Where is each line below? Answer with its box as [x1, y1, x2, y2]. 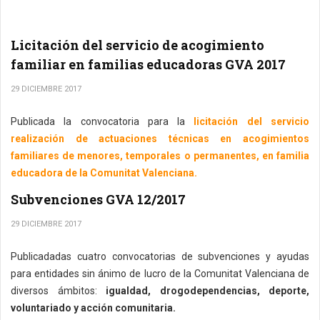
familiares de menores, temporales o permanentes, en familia [11, 150, 309, 161]
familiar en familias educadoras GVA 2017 [11, 56, 286, 73]
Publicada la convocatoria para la [11, 116, 186, 127]
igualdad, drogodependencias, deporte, [96, 285, 309, 296]
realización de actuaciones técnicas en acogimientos [11, 133, 309, 144]
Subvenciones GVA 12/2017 [11, 191, 186, 208]
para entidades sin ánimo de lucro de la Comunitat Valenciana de [11, 268, 309, 279]
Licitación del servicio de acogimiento [11, 36, 264, 54]
